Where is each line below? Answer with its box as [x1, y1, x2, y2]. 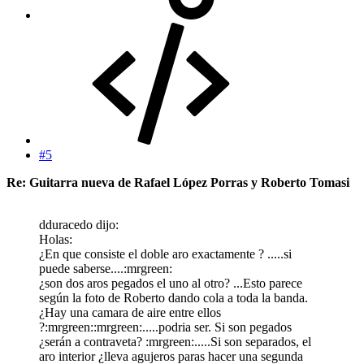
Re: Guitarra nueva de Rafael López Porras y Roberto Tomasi [6, 175, 349, 189]
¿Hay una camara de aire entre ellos [39, 305, 221, 319]
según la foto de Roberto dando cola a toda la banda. [39, 290, 308, 305]
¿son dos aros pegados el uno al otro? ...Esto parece [39, 275, 302, 290]
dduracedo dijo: [39, 217, 119, 232]
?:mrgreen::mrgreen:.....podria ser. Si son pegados [39, 319, 292, 334]
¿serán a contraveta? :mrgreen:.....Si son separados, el [39, 334, 311, 349]
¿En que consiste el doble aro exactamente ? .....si [39, 246, 292, 261]
